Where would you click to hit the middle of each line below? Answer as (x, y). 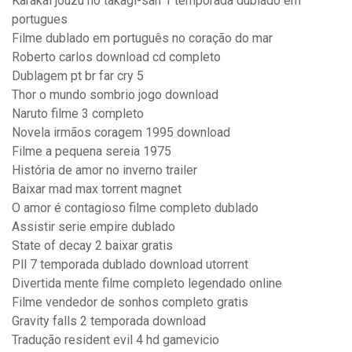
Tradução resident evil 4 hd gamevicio (115, 340)
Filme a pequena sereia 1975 (92, 152)
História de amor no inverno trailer (104, 170)
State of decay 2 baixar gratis (92, 246)
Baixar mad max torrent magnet (97, 189)
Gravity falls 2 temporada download (109, 321)
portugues (40, 20)
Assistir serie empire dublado (93, 227)
